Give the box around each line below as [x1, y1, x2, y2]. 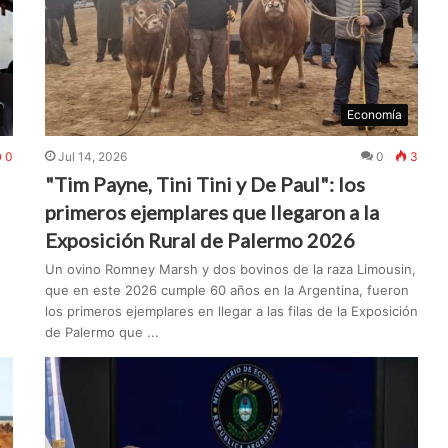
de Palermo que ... [45, 324, 160, 341]
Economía [347, 107, 403, 123]
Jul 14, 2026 [58, 149, 128, 165]
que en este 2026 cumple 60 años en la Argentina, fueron [45, 282, 410, 299]
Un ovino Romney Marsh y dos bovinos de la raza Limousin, [45, 261, 417, 278]
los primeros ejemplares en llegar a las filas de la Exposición [45, 303, 419, 320]
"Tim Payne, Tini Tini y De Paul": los [45, 172, 366, 197]
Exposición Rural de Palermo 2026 [45, 228, 356, 253]
